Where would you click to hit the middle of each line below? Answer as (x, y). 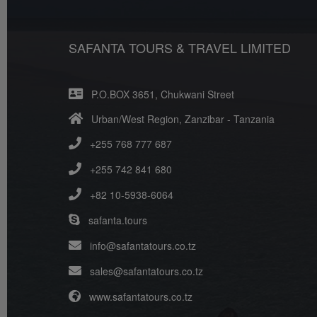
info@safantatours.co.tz (142, 246)
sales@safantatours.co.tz (145, 271)
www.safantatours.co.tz (139, 297)
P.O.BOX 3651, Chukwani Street (158, 94)
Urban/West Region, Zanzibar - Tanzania (179, 119)
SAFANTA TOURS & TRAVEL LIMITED (180, 48)
